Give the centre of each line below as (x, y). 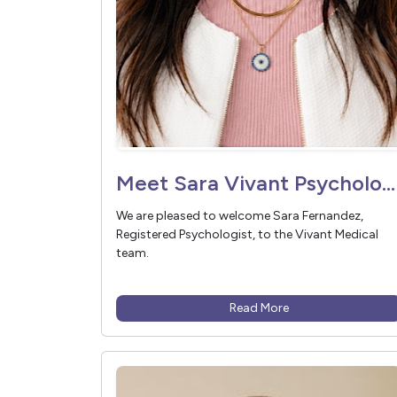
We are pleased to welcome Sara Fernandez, (240, 216)
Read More (259, 308)
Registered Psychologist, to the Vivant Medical (247, 235)
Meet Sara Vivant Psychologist (389, 183)
